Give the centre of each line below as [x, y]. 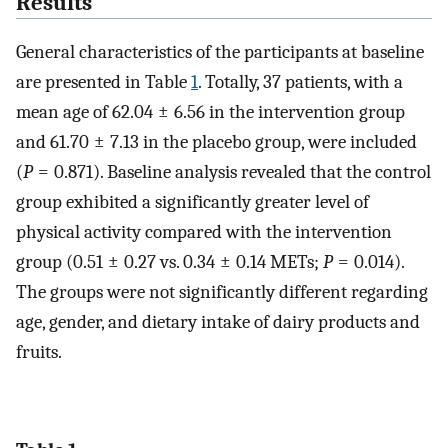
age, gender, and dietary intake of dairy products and [218, 321]
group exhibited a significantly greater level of [192, 201]
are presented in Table [103, 81]
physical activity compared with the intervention [204, 231]
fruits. [39, 351]
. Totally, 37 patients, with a [300, 81]
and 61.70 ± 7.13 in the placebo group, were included [216, 141]
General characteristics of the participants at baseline [220, 51]
